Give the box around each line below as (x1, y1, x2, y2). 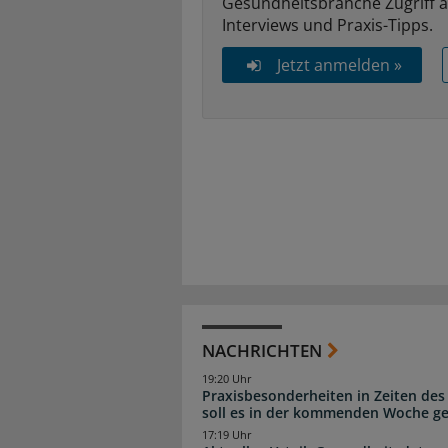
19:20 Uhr (202, 371, 252, 386)
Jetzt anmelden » (276, 53, 402, 76)
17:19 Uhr (202, 427, 252, 442)
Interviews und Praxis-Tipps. (222, 13, 433, 36)
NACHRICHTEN (202, 338, 322, 362)
